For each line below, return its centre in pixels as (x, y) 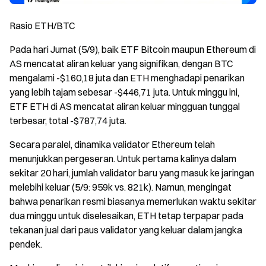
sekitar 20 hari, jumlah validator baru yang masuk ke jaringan (132, 172)
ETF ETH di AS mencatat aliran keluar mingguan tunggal (125, 106)
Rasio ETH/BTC (42, 25)
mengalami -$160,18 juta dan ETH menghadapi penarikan (127, 77)
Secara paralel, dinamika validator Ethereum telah (112, 144)
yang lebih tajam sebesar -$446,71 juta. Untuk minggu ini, (124, 92)
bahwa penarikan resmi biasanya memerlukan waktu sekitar (133, 201)
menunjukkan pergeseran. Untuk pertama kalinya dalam (123, 158)
